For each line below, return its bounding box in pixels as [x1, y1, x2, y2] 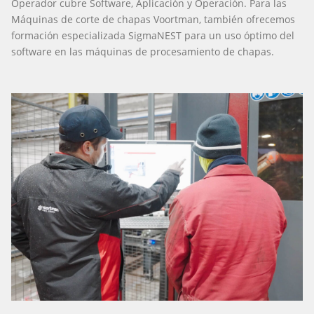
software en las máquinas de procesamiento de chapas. [11, 44, 274, 58]
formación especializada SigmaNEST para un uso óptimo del [11, 28, 294, 42]
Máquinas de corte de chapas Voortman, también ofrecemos [11, 12, 295, 26]
